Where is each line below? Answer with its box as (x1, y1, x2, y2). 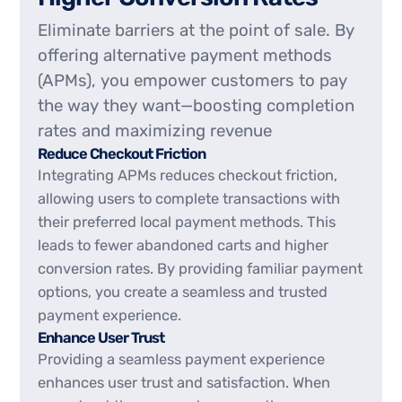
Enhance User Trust (38, 328, 165, 346)
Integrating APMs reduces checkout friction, (38, 166, 338, 184)
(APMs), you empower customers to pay (38, 70, 348, 91)
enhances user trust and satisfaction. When (38, 373, 331, 391)
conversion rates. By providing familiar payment (38, 259, 363, 277)
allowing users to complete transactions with (38, 189, 341, 207)
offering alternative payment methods (38, 45, 333, 66)
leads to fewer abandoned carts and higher (38, 236, 329, 254)
